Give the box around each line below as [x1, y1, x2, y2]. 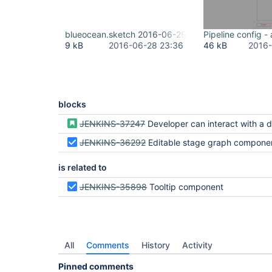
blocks [58, 99, 86, 109]
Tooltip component [149, 182, 223, 192]
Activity [182, 240, 212, 250]
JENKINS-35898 [80, 182, 147, 192]
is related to [58, 162, 107, 172]
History [141, 240, 170, 250]
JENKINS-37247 [80, 118, 145, 129]
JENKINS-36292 [80, 137, 146, 148]
